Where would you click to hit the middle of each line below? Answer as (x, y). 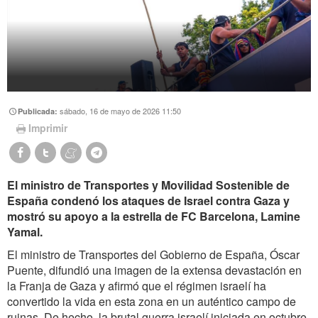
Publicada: (39, 111)
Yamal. (25, 232)
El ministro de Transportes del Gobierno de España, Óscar (153, 255)
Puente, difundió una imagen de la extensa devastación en (154, 270)
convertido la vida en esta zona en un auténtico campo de (152, 302)
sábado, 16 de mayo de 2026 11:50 (121, 110)
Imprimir (48, 128)
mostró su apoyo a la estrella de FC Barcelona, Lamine (154, 216)
